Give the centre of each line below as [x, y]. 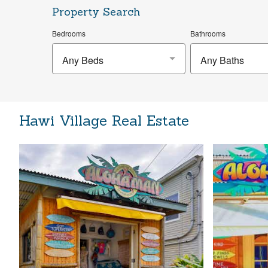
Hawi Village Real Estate [104, 121]
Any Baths [222, 60]
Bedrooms [69, 33]
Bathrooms [208, 33]
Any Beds [83, 60]
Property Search [96, 12]
